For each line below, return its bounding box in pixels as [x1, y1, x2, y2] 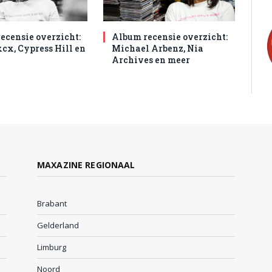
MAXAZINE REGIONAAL [37, 159, 135, 171]
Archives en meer [112, 54, 191, 66]
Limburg [37, 242, 66, 253]
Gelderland [37, 220, 79, 231]
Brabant [37, 198, 67, 209]
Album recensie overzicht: [112, 31, 228, 43]
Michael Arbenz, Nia [112, 42, 204, 55]
